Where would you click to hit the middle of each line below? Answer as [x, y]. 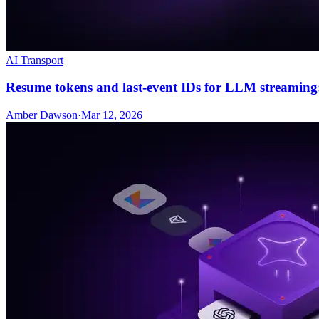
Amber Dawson [42, 115]
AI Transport [35, 60]
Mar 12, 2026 [112, 115]
